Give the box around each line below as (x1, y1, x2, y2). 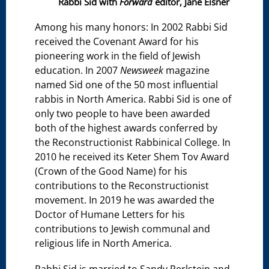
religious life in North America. (35, 237, 172, 250)
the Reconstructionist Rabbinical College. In (35, 136, 231, 149)
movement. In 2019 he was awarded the (35, 193, 215, 207)
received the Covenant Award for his (35, 35, 199, 48)
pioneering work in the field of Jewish (35, 49, 201, 62)
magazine (163, 64, 210, 77)
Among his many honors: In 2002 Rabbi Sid (35, 20, 228, 34)
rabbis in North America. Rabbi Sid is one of (35, 92, 232, 106)
